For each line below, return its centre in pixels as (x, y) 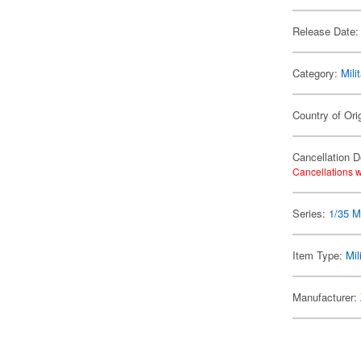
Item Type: (320, 255)
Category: (317, 73)
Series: (311, 213)
